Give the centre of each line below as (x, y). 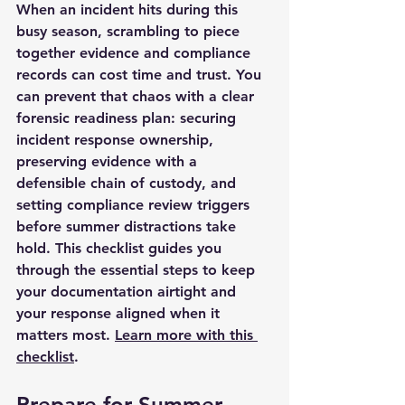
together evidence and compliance (136, 53)
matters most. (66, 335)
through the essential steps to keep (138, 270)
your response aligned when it (120, 313)
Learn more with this (186, 335)
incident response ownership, (117, 140)
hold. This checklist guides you (121, 248)
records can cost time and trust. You (141, 75)
